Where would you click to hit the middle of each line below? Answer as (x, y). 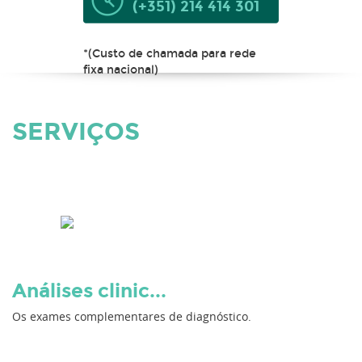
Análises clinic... (89, 290)
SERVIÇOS (76, 132)
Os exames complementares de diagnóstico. (132, 316)
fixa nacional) (121, 69)
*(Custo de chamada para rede (170, 53)
